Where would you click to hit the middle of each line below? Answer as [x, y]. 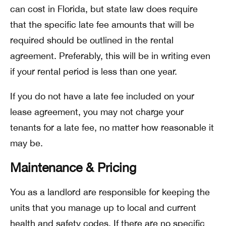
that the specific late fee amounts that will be [102, 24]
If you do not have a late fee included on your [102, 96]
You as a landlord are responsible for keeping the [110, 192]
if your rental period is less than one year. [94, 71]
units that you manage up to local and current [103, 208]
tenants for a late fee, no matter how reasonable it [112, 127]
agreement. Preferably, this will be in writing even [110, 56]
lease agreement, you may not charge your [97, 112]
